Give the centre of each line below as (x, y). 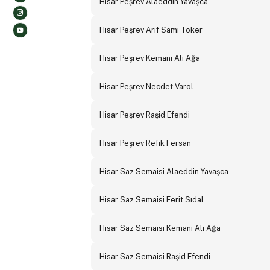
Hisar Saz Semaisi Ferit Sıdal (151, 200)
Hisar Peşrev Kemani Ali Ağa (149, 58)
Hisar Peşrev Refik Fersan (145, 143)
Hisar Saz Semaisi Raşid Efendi (155, 257)
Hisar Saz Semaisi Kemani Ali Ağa (160, 228)
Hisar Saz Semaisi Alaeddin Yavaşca (164, 172)
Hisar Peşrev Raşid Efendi (144, 115)
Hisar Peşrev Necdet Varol (146, 87)
